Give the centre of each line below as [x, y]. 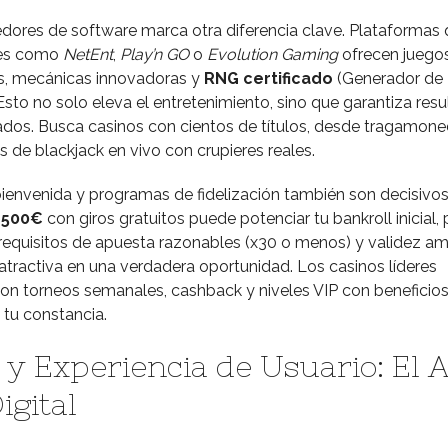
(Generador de [387, 78]
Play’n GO [154, 54]
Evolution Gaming [272, 54]
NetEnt [87, 54]
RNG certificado [268, 78]
